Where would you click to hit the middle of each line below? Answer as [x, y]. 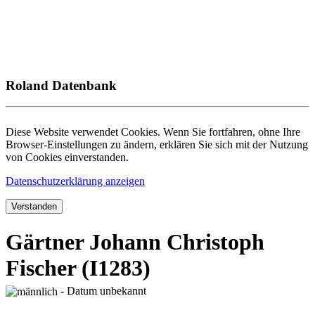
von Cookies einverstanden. [67, 157]
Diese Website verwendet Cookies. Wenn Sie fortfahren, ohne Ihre [153, 132]
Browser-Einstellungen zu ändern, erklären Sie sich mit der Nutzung [157, 145]
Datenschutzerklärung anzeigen [75, 181]
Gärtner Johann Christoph [135, 242]
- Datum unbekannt [102, 290]
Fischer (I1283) [78, 268]
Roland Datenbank [61, 85]
